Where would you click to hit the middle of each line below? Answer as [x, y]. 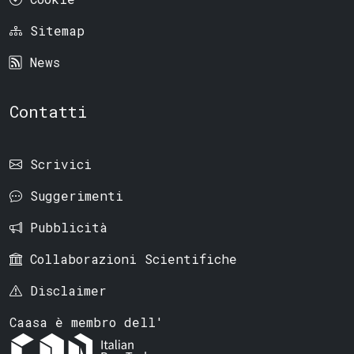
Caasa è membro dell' [87, 322]
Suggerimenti [77, 195]
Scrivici [61, 164]
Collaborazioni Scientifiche [134, 258]
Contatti [48, 111]
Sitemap [57, 31]
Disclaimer [68, 290]
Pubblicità [69, 227]
